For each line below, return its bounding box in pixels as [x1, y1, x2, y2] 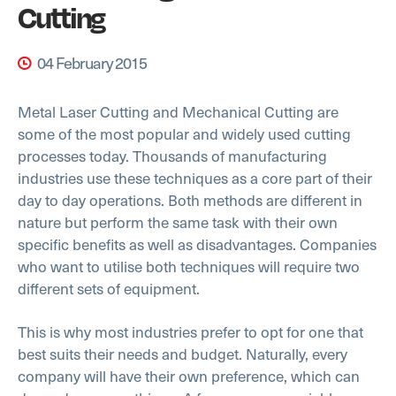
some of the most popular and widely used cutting [18, 122, 351, 146]
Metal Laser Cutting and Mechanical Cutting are [18, 100, 339, 124]
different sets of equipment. [18, 277, 200, 301]
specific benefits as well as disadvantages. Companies [18, 232, 377, 256]
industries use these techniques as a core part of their [18, 166, 372, 190]
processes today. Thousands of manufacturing [18, 144, 327, 168]
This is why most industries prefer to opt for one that [18, 320, 363, 344]
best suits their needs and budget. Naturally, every [18, 342, 347, 366]
